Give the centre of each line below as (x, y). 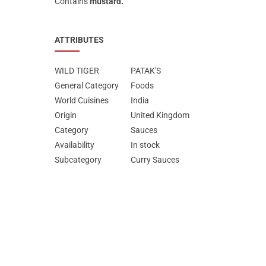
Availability (75, 145)
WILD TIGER (77, 70)
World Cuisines (82, 100)
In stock (145, 145)
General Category (87, 85)
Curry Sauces (155, 159)
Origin (66, 115)
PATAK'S (145, 70)
